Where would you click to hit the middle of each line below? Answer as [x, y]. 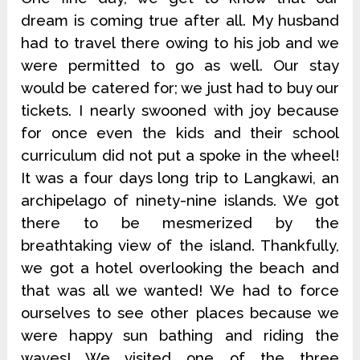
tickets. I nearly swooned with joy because [180, 110]
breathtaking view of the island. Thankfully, [180, 245]
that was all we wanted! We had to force [180, 290]
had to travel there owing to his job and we [180, 43]
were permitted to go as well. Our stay [180, 65]
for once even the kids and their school [180, 133]
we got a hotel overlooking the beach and [180, 268]
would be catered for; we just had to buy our [180, 88]
